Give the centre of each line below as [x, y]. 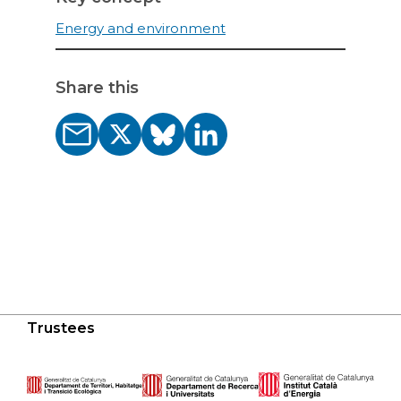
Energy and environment [141, 29]
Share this [97, 88]
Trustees [61, 328]
